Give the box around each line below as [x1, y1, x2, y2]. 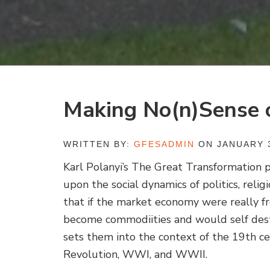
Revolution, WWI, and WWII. [63, 247, 208, 262]
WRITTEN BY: [63, 139, 134, 149]
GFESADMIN [134, 139, 195, 149]
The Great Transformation [131, 160, 262, 175]
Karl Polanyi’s [63, 160, 132, 175]
